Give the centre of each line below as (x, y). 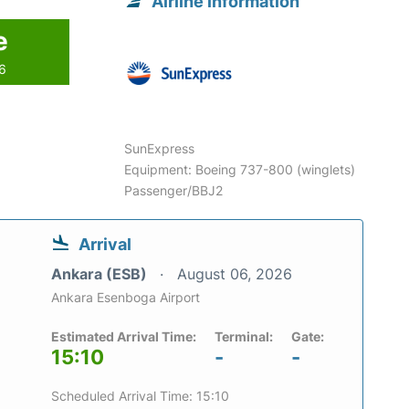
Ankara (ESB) (101, 274)
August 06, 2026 (235, 274)
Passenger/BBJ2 (174, 191)
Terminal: (244, 337)
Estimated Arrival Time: (124, 337)
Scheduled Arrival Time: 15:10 (140, 396)
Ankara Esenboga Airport (126, 298)
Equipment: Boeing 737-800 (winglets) (240, 170)
